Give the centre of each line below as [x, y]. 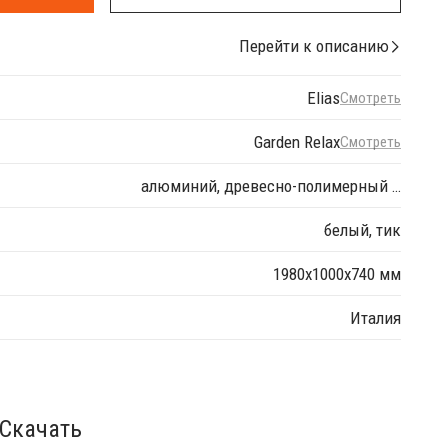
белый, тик [362, 229]
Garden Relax [297, 141]
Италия [375, 317]
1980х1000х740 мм [337, 273]
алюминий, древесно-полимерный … [271, 185]
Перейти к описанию [314, 46]
